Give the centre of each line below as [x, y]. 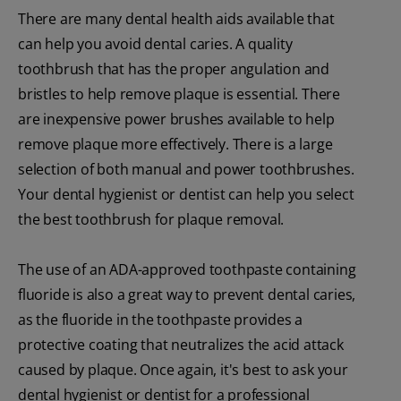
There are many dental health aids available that [176, 19]
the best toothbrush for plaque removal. [151, 220]
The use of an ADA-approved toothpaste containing [187, 270]
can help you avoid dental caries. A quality [155, 44]
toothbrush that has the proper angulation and [174, 69]
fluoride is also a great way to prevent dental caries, [187, 295]
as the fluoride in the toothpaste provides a [161, 320]
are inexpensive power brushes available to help [176, 119]
